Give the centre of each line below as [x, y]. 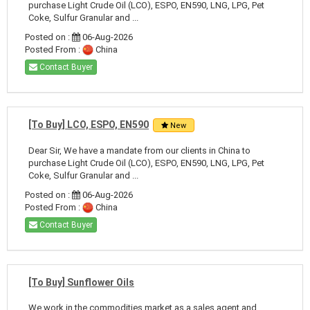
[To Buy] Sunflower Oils [81, 282]
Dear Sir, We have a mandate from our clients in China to [139, 150]
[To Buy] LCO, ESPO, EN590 [89, 124]
